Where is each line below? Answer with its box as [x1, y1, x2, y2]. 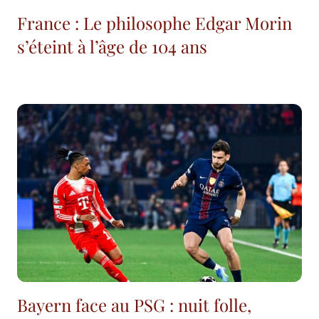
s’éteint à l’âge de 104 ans [17, 35, 207, 58]
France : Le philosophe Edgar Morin [17, 11, 292, 35]
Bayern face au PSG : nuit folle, [17, 293, 251, 317]
